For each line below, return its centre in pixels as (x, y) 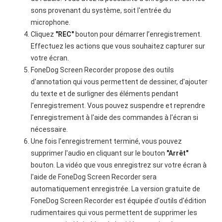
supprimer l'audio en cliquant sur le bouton (99, 153)
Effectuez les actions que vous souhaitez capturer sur (118, 46)
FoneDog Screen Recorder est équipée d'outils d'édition (119, 201)
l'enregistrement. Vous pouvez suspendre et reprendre (118, 106)
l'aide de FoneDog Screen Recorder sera (94, 177)
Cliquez (43, 34)
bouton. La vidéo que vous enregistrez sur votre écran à (119, 165)
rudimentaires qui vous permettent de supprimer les (114, 213)
